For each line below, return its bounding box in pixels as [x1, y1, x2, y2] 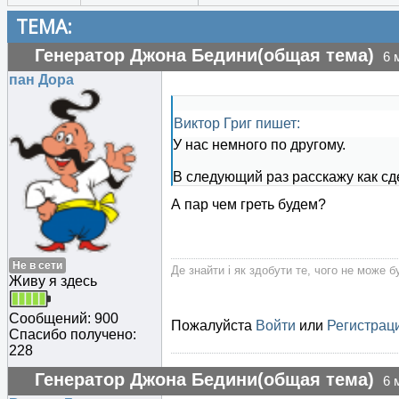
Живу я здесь [9, 273, 97, 289]
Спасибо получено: [9, 326, 136, 342]
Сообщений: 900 [9, 310, 118, 326]
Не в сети [12, 258, 62, 272]
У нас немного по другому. [173, 137, 346, 153]
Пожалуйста [171, 318, 256, 334]
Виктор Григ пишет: [174, 116, 300, 132]
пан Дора [9, 72, 74, 88]
